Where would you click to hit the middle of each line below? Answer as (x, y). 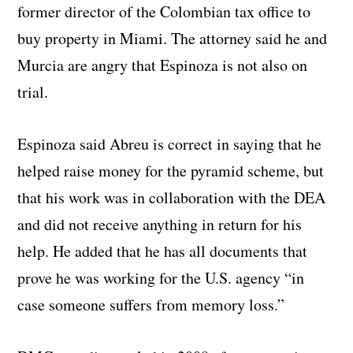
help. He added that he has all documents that (163, 251)
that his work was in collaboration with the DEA (172, 197)
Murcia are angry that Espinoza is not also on (163, 65)
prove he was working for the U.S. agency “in (161, 277)
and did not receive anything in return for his (160, 224)
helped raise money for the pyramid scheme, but (171, 170)
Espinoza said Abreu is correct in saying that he (170, 143)
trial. (33, 91)
